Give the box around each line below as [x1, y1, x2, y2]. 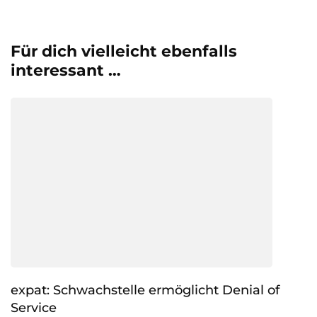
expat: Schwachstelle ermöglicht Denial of [11, 282, 279, 298]
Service [11, 299, 57, 316]
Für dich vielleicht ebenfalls [11, 41, 237, 61]
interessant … [11, 60, 121, 80]
